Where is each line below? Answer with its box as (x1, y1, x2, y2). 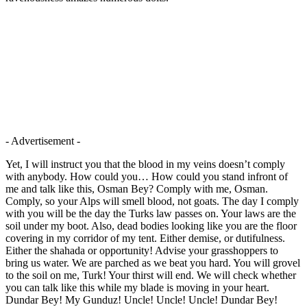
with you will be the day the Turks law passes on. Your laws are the (5, 207, 296, 219)
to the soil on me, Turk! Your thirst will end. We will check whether (5, 269, 296, 281)
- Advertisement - (5, 134, 80, 147)
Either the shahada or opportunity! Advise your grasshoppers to (5, 244, 278, 256)
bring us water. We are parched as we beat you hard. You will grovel (5, 256, 300, 269)
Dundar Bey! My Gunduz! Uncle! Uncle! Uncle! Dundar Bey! (5, 293, 278, 306)
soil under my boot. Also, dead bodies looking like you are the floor (5, 219, 297, 232)
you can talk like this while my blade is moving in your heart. (5, 281, 269, 293)
